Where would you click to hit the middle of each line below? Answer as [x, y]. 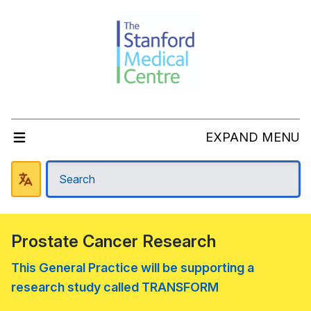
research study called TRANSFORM [115, 287]
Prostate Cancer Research [114, 241]
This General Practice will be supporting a [133, 268]
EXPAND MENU [253, 137]
